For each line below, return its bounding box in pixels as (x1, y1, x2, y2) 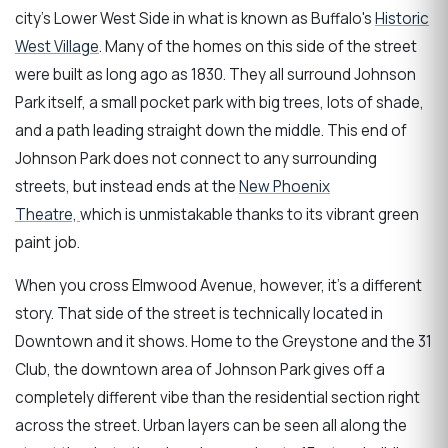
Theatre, (15, 204, 80, 226)
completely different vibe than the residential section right (15, 387, 420, 409)
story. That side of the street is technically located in (15, 303, 383, 325)
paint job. (15, 232, 80, 254)
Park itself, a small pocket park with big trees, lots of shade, (15, 92, 424, 114)
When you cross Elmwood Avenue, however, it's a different (15, 275, 422, 297)
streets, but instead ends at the (15, 176, 239, 198)
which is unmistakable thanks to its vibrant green (80, 204, 419, 226)
